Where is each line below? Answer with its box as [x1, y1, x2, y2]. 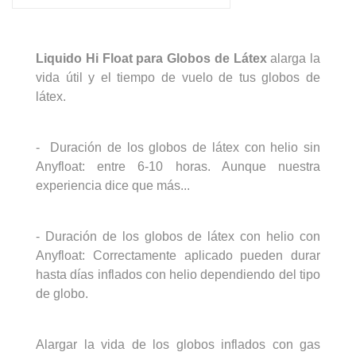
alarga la [266, 51, 320, 65]
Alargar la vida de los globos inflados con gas [36, 337, 320, 351]
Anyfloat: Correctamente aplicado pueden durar [36, 248, 320, 262]
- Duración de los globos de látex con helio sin [36, 140, 320, 154]
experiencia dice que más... [36, 178, 190, 192]
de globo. [36, 286, 88, 300]
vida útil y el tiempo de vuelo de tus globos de [36, 70, 320, 84]
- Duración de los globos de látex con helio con [36, 229, 320, 243]
